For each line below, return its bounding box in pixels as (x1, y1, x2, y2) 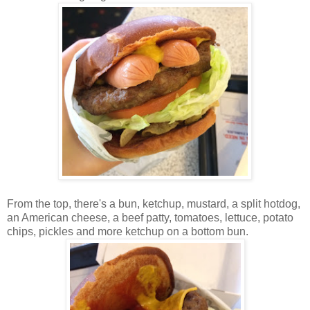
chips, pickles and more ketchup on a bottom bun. (7, 225, 248, 237)
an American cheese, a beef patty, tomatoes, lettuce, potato (7, 211, 293, 224)
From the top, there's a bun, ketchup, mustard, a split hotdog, (7, 197, 300, 210)
